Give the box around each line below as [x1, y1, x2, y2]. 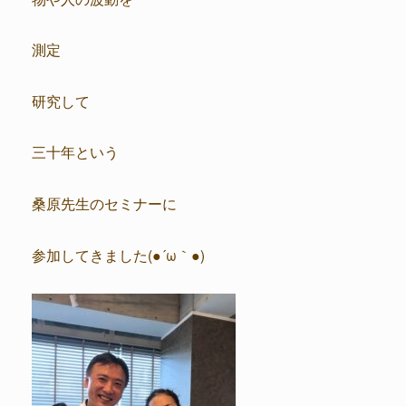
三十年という [32, 141, 119, 162]
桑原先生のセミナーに [32, 192, 177, 213]
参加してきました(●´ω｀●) [32, 244, 205, 265]
